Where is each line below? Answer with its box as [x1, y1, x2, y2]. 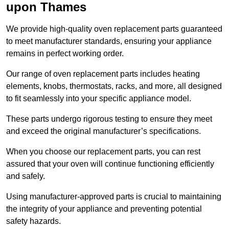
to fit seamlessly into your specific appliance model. [6, 94, 193, 103]
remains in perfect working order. [6, 49, 124, 58]
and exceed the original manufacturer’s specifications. [6, 127, 201, 136]
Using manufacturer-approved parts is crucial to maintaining [6, 192, 221, 201]
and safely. [6, 172, 47, 181]
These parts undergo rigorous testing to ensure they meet [6, 114, 212, 124]
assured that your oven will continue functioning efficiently [6, 159, 214, 169]
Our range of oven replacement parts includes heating [6, 70, 200, 79]
